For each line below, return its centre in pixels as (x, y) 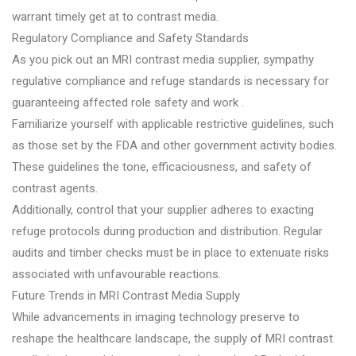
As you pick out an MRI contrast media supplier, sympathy (163, 59)
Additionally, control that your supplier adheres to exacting (163, 209)
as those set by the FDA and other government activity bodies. (174, 145)
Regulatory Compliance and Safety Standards (130, 38)
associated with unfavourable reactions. (116, 274)
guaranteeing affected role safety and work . (128, 102)
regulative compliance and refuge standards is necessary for (170, 81)
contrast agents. (55, 188)
